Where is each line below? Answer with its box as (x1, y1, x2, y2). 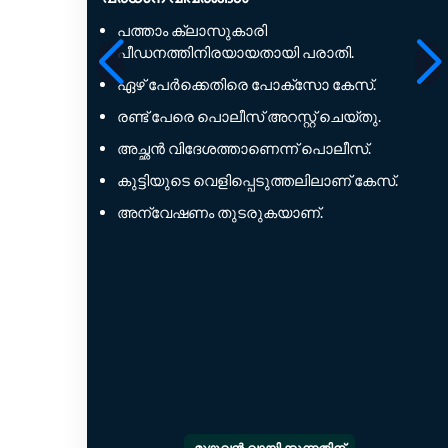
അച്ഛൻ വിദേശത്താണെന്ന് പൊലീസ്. (117, 138, 371, 157)
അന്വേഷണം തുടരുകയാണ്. (117, 202, 323, 221)
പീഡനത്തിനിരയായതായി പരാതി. (117, 42, 354, 61)
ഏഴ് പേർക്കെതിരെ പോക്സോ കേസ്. (117, 74, 376, 93)
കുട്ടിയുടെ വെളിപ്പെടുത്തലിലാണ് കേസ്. (117, 170, 398, 189)
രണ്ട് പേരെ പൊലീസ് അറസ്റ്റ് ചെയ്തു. (117, 106, 381, 125)
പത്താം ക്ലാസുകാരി (117, 20, 267, 39)
